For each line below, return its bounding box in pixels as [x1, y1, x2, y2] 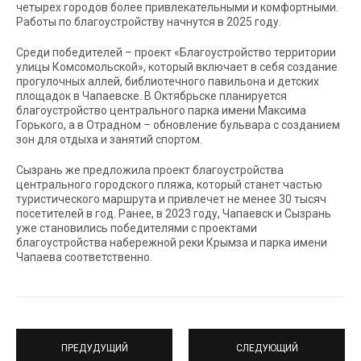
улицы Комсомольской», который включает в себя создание [16, 60, 338, 73]
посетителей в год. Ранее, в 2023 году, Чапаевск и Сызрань [16, 206, 331, 220]
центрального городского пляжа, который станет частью [16, 177, 322, 191]
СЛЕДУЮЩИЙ [235, 342, 298, 355]
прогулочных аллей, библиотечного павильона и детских [16, 74, 319, 88]
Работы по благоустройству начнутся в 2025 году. [16, 15, 281, 28]
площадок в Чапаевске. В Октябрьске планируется [16, 89, 287, 102]
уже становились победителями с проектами [16, 221, 257, 234]
